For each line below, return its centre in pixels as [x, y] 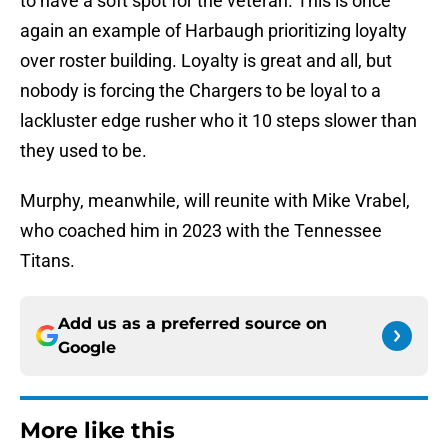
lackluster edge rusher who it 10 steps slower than [218, 121]
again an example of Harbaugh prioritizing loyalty [213, 31]
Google [87, 348]
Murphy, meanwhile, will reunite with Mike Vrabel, [215, 201]
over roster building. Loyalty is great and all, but [206, 61]
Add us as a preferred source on [192, 324]
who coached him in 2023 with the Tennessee [201, 231]
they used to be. [83, 151]
